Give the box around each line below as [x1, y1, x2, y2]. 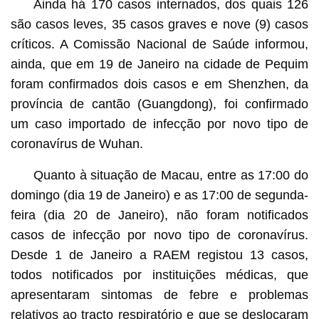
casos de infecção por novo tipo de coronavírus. [10, 227, 309, 242]
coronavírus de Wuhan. [10, 136, 143, 151]
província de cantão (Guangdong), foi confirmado [10, 96, 309, 111]
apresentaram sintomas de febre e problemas [10, 287, 309, 302]
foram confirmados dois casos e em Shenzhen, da [10, 76, 309, 91]
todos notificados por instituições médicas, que [10, 267, 309, 282]
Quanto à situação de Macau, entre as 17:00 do [33, 167, 309, 182]
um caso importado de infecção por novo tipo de [10, 116, 309, 131]
